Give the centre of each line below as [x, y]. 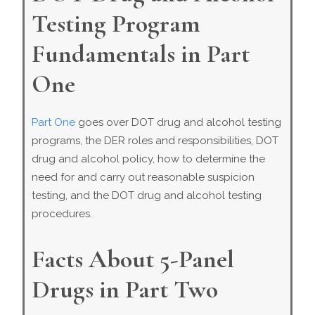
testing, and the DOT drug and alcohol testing [147, 195]
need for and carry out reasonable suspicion [143, 177]
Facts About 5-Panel [133, 259]
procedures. [62, 214]
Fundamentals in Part [141, 54]
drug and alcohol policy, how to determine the [149, 159]
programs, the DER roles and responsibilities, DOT [155, 141]
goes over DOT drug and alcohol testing [179, 122]
